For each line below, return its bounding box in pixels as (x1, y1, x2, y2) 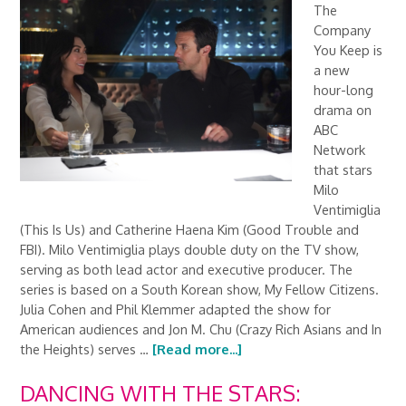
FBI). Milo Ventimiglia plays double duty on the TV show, (20, 241, 360, 257)
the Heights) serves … (20, 341, 153, 357)
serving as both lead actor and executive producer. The (20, 261, 353, 277)
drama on (314, 101, 372, 118)
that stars (314, 161, 373, 178)
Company (314, 22, 372, 38)
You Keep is (314, 42, 383, 58)
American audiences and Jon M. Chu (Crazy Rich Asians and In (20, 321, 382, 337)
